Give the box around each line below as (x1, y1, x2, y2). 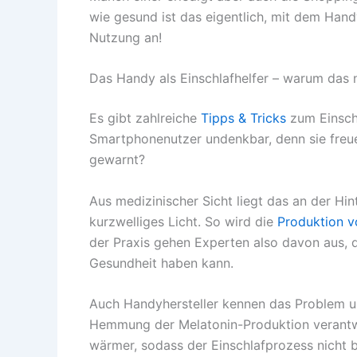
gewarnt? (89, 151, 145, 168)
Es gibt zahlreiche (89, 110, 201, 127)
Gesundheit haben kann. (89, 254, 233, 271)
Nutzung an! (89, 29, 162, 45)
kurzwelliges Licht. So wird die (89, 213, 277, 229)
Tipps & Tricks (201, 110, 286, 127)
